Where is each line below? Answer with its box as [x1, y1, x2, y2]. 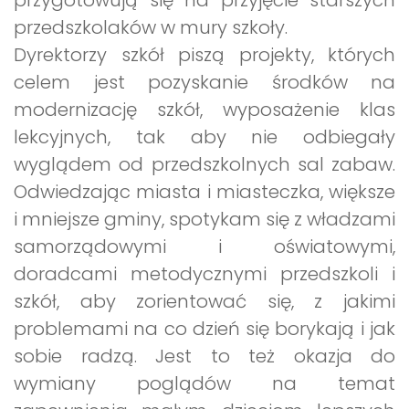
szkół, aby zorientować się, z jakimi [14, 288, 395, 315]
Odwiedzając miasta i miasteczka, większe [14, 179, 395, 205]
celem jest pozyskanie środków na [14, 69, 395, 96]
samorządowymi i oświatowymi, [14, 234, 395, 260]
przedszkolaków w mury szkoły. [14, 15, 288, 41]
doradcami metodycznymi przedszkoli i [14, 261, 395, 288]
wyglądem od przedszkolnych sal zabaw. [14, 152, 395, 178]
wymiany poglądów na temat [14, 371, 395, 397]
